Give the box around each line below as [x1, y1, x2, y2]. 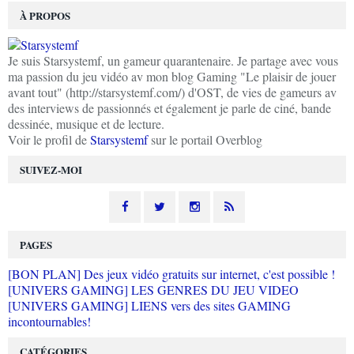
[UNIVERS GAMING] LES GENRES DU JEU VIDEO [8, 281, 299, 299]
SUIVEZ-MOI [20, 162, 82, 178]
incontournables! [8, 313, 91, 330]
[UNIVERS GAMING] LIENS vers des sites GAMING [8, 297, 291, 314]
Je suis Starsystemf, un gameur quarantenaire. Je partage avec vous [8, 52, 338, 70]
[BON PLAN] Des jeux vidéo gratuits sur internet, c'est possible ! [8, 265, 335, 283]
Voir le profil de [8, 131, 90, 149]
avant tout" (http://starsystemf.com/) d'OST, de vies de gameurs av [8, 84, 337, 101]
